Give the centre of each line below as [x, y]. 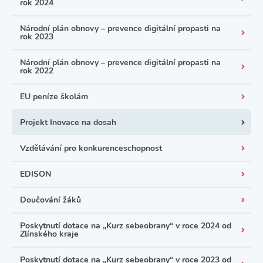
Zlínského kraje [49, 234]
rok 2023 [37, 37]
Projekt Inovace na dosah [68, 123]
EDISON [36, 174]
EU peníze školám [54, 97]
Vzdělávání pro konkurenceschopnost [91, 149]
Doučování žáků [50, 200]
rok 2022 [37, 71]
